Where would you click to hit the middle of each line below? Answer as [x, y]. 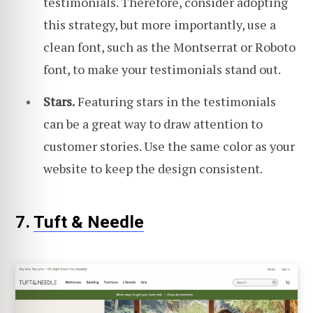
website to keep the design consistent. [153, 169]
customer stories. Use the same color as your [169, 146]
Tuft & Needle [89, 221]
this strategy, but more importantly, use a [160, 24]
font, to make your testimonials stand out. [162, 69]
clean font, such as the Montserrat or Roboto [169, 46]
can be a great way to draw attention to [153, 124]
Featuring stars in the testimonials [175, 102]
